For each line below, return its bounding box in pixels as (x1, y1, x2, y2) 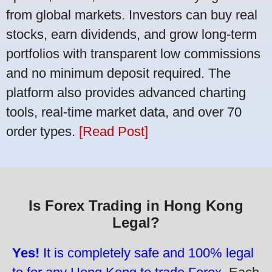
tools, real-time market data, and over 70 (6, 104, 242, 120)
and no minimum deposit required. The (6, 65, 231, 81)
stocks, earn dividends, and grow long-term (6, 26, 257, 42)
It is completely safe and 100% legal (39, 245, 254, 260)
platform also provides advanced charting (6, 84, 246, 100)
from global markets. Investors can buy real (6, 7, 257, 22)
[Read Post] (79, 123, 148, 139)
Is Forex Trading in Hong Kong (29, 197, 243, 214)
